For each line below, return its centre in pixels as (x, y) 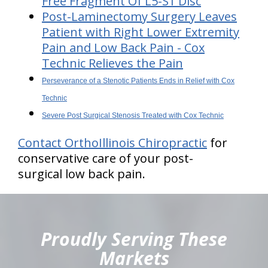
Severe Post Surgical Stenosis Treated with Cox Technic (133, 115)
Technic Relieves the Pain (112, 63)
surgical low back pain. (82, 174)
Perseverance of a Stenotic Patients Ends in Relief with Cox (138, 81)
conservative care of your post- (106, 158)
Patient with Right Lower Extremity (141, 32)
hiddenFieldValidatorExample (60, 198)
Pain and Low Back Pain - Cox (123, 48)
